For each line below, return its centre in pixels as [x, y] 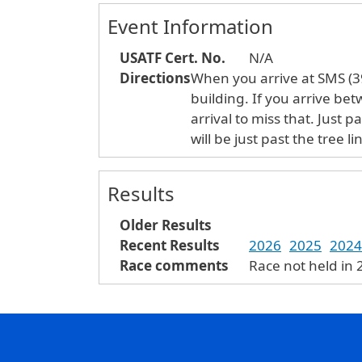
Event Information [190, 27]
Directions [155, 78]
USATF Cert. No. [173, 58]
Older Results [166, 225]
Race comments [174, 266]
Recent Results [170, 246]
